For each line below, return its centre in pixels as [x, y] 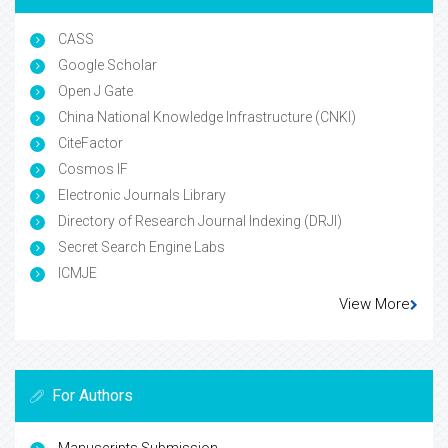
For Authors [92, 396]
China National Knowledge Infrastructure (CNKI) [205, 117]
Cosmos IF [91, 169]
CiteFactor [89, 143]
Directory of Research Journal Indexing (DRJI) [198, 221]
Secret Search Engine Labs [140, 247]
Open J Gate [94, 91]
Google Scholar [106, 65]
